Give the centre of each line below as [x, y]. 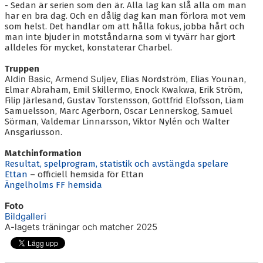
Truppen [22, 69]
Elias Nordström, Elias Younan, [183, 80]
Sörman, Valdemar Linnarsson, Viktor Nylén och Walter [117, 122]
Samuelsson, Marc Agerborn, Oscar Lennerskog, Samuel [119, 111]
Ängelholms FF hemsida [53, 185]
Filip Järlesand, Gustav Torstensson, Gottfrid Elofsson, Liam [124, 101]
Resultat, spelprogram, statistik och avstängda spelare [117, 164]
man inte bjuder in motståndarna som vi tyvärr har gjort [120, 37]
